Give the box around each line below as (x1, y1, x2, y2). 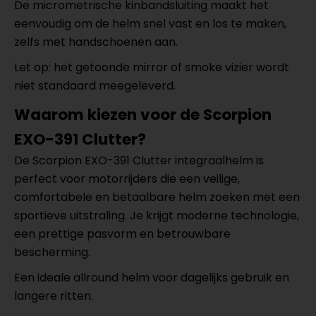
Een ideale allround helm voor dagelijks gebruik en (14, 269, 289, 286)
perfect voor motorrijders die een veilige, (14, 171, 240, 187)
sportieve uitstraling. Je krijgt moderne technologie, (14, 207, 299, 224)
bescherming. (14, 244, 90, 260)
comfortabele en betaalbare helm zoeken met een (14, 189, 300, 205)
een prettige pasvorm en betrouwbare (14, 226, 231, 242)
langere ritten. (14, 288, 93, 304)
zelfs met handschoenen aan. (14, 34, 178, 50)
